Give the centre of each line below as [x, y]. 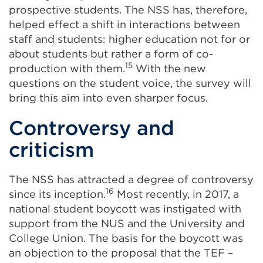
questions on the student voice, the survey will [130, 83]
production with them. [67, 69]
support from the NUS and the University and [127, 224]
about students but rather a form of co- [111, 54]
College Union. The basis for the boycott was [126, 238]
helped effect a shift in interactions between [124, 25]
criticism [51, 150]
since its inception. [57, 194]
